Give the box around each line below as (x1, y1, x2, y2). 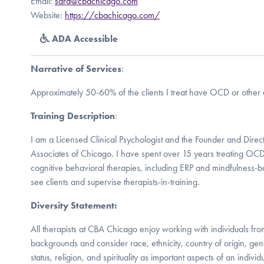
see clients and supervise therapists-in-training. (31, 176, 200, 187)
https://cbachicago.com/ (65, 9, 160, 21)
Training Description (31, 110, 115, 121)
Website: (31, 9, 65, 21)
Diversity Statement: (31, 199, 117, 211)
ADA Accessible (49, 32, 118, 44)
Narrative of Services (31, 62, 121, 74)
